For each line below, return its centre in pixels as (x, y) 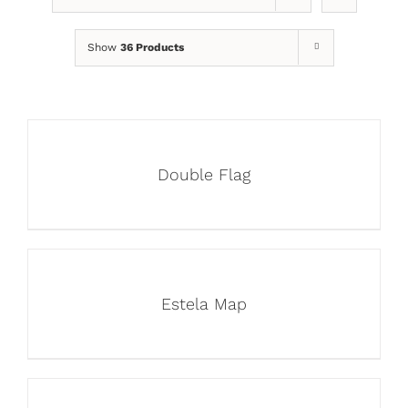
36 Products (152, 47)
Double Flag (204, 174)
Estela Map (204, 304)
